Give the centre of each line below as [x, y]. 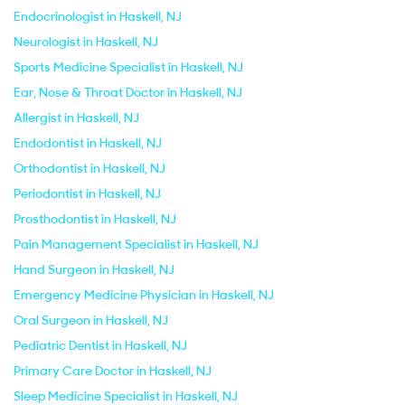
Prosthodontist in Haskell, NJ [95, 219]
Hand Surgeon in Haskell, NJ [94, 269]
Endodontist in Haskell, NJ [88, 143]
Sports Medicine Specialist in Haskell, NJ [128, 67]
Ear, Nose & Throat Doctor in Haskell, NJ [128, 92]
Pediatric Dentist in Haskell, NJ [100, 345]
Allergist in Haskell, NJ [76, 118]
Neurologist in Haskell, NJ [86, 42]
